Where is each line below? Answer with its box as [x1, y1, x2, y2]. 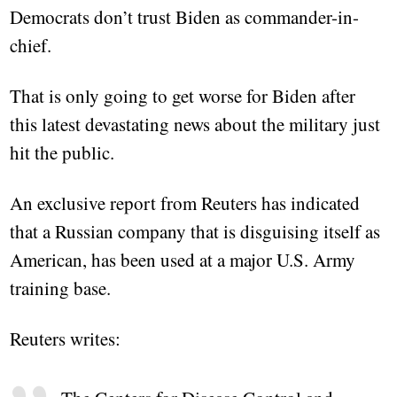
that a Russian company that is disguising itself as [10, 219, 381, 245]
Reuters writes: [10, 326, 121, 352]
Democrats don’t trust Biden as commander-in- [10, 4, 360, 30]
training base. [10, 276, 112, 301]
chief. [10, 33, 52, 58]
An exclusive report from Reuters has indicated [10, 191, 361, 216]
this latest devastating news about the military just [10, 112, 381, 137]
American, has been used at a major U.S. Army [10, 247, 356, 273]
